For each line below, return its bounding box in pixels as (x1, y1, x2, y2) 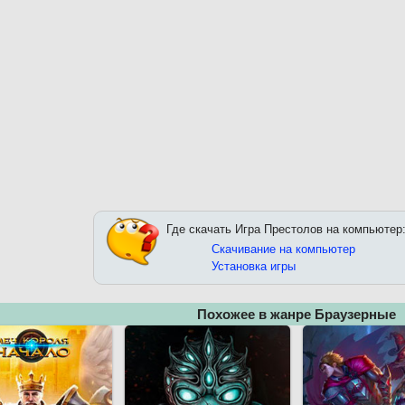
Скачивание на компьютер (212, 242, 355, 257)
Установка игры (212, 259, 296, 274)
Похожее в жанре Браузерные (197, 306, 396, 323)
